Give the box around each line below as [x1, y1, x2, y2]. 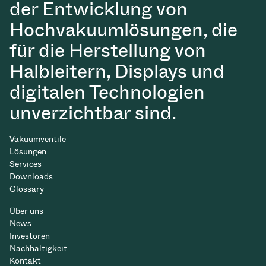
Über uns [9, 206, 43, 216]
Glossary [9, 184, 44, 194]
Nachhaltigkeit [9, 243, 67, 254]
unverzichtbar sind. [9, 101, 176, 124]
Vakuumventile [9, 134, 66, 144]
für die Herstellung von [9, 39, 206, 62]
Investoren [9, 231, 50, 241]
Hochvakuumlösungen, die [9, 18, 237, 41]
